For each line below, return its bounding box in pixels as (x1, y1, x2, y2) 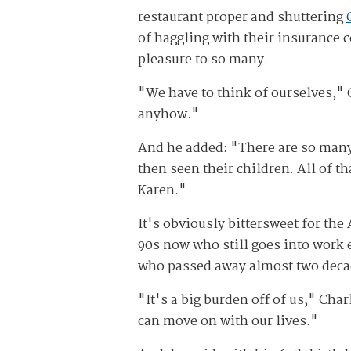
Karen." (138, 180, 186, 202)
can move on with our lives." (138, 311, 318, 333)
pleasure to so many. (138, 49, 268, 71)
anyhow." (138, 104, 199, 126)
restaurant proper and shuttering (138, 7, 346, 29)
